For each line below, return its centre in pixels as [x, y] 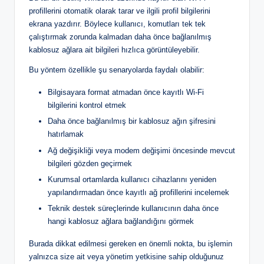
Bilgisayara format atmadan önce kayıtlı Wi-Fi [126, 93]
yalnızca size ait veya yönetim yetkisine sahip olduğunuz [126, 256]
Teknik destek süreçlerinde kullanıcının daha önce [133, 208]
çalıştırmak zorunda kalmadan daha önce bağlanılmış [120, 37]
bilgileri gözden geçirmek [90, 163]
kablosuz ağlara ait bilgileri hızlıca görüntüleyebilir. [114, 50]
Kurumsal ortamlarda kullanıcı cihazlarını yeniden [132, 179]
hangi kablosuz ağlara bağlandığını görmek [121, 221]
